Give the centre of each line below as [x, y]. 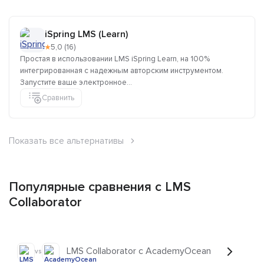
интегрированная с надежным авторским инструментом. [122, 71]
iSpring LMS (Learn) [86, 34]
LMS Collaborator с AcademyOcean [139, 251]
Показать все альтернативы [66, 141]
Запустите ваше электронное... [76, 82]
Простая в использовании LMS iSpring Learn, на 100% [115, 59]
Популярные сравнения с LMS [100, 187]
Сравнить [58, 98]
